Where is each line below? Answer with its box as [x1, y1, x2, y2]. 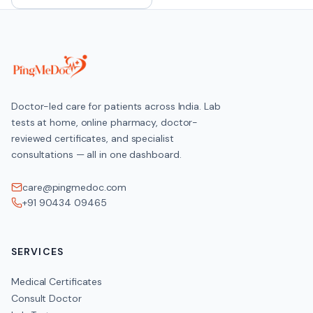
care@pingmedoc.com [22, 181, 127, 194]
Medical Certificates [11, 275, 103, 288]
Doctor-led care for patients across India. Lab [11, 100, 221, 112]
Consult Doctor [11, 292, 82, 305]
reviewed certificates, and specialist [11, 132, 174, 145]
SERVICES [11, 245, 64, 258]
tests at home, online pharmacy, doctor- [11, 116, 198, 129]
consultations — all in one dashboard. [11, 148, 182, 161]
